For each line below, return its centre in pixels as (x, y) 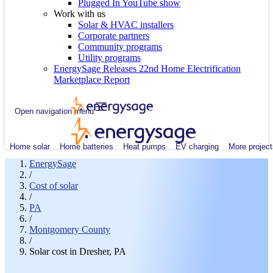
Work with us (80, 14)
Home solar (30, 146)
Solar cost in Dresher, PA (78, 251)
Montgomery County (70, 229)
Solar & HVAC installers (126, 25)
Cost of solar (54, 186)
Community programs (120, 47)
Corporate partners (114, 36)
